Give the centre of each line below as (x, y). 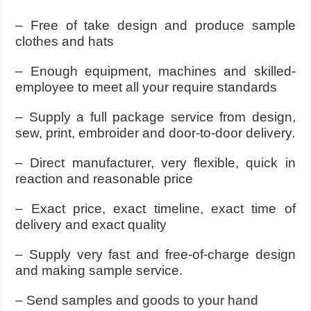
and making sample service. (99, 270)
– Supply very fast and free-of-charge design (155, 254)
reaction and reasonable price (104, 179)
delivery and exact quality (91, 225)
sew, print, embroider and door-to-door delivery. (155, 133)
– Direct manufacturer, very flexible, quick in (155, 163)
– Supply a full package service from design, (155, 117)
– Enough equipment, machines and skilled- (155, 71)
